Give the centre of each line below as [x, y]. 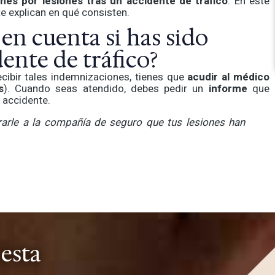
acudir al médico [229, 77]
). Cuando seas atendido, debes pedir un [106, 89]
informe [230, 89]
